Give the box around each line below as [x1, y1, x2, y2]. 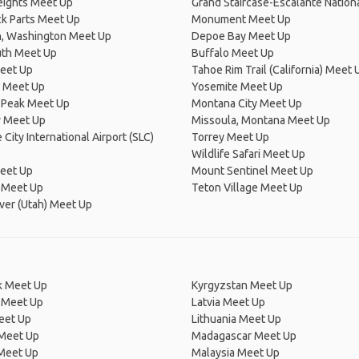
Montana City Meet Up [192, 97, 302, 110]
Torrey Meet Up [192, 131, 269, 143]
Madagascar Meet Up [192, 329, 296, 342]
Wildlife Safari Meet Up [192, 147, 305, 160]
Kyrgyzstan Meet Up [192, 279, 292, 292]
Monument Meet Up [192, 13, 291, 26]
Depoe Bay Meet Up [192, 30, 291, 42]
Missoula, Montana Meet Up [192, 114, 330, 127]
